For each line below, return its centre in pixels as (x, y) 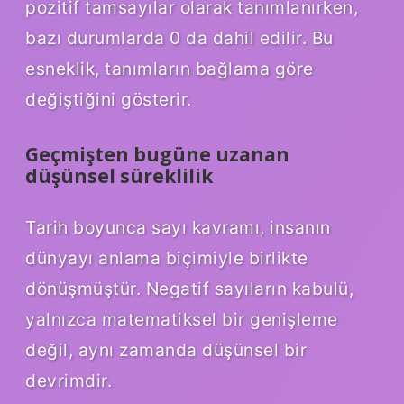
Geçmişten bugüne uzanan (157, 154)
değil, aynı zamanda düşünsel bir (166, 350)
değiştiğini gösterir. (109, 99)
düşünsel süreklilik (119, 175)
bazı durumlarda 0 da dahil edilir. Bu (179, 37)
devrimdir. (69, 381)
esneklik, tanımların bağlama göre (170, 68)
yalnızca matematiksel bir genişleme (182, 320)
